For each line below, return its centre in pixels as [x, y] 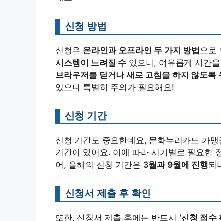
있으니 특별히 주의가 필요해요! [115, 87]
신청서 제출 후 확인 [108, 193]
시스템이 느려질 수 [91, 62]
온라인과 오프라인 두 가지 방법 [141, 50]
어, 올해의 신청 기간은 [99, 165]
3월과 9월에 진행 [176, 165]
